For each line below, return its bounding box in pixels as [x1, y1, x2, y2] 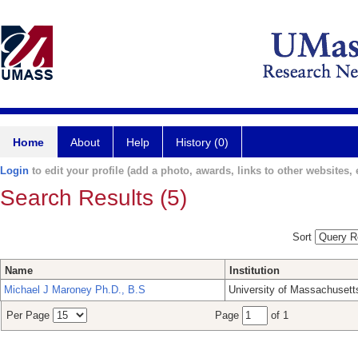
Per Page [6, 309, 53, 322]
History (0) [176, 136, 229, 149]
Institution [229, 265, 280, 277]
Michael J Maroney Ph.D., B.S [4, 284, 145, 296]
